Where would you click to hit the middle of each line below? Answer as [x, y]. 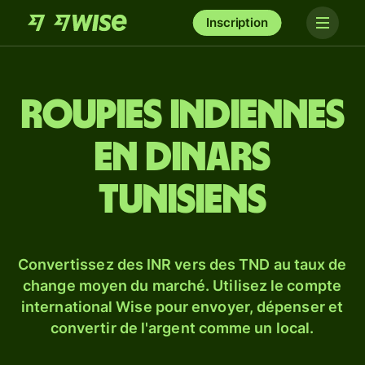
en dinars [182, 158]
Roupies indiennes [182, 116]
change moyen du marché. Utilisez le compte [182, 286]
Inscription [237, 22]
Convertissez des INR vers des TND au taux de [182, 264]
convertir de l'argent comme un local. [182, 328]
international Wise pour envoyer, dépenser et [182, 307]
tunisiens [182, 200]
